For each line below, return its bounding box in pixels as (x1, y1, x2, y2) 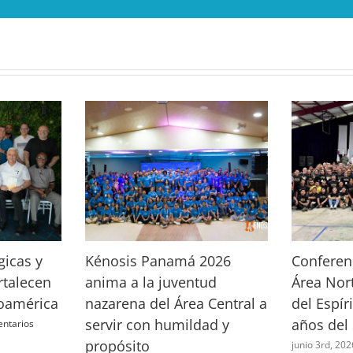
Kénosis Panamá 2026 (84, 251, 231, 271)
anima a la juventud (84, 273, 217, 292)
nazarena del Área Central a (84, 294, 267, 314)
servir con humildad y (84, 315, 229, 335)
